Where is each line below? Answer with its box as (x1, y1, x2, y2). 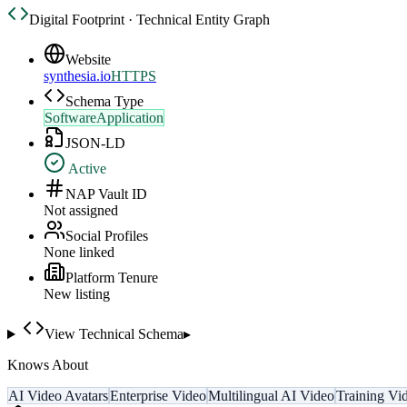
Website (65, 52, 111, 68)
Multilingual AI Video (208, 388, 334, 404)
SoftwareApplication (45, 110, 164, 126)
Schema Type (65, 94, 144, 110)
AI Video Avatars (8, 388, 108, 404)
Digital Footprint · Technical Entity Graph (29, 12, 270, 28)
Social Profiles (65, 228, 148, 244)
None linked (44, 244, 114, 261)
